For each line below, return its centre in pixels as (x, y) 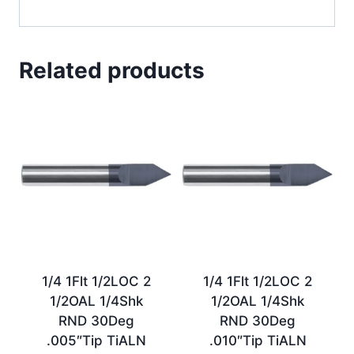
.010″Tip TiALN (258, 340)
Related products (112, 70)
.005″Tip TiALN (96, 340)
